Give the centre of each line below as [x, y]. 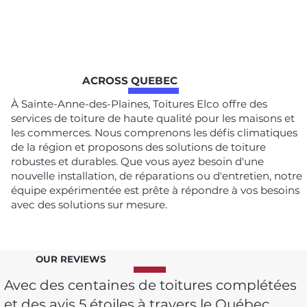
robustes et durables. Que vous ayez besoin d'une [138, 162]
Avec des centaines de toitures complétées [151, 285]
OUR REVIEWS [71, 259]
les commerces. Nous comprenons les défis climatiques [155, 133]
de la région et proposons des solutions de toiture [139, 147]
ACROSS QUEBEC [130, 80]
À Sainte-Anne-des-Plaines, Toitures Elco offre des [139, 104]
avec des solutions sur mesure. [89, 205]
